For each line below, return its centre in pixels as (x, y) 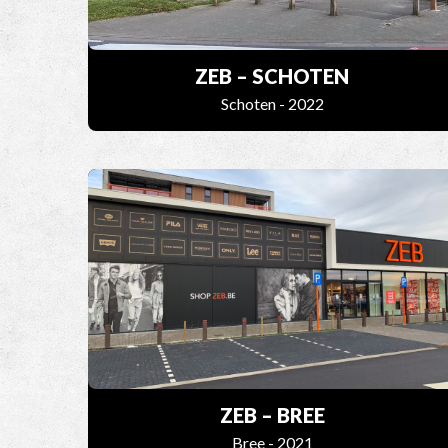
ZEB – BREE (272, 415)
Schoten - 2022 (272, 104)
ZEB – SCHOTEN (272, 76)
